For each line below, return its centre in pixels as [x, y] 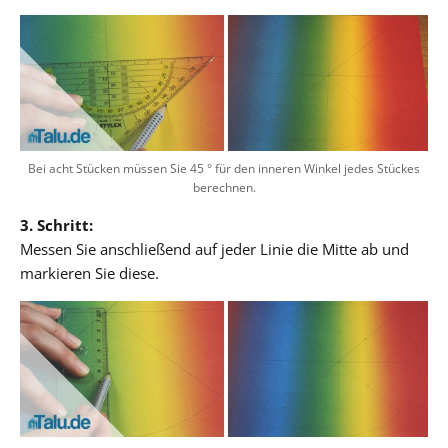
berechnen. [224, 187]
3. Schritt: [56, 224]
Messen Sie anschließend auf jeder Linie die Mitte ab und [214, 248]
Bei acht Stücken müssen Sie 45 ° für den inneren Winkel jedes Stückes [224, 168]
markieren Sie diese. [89, 272]
